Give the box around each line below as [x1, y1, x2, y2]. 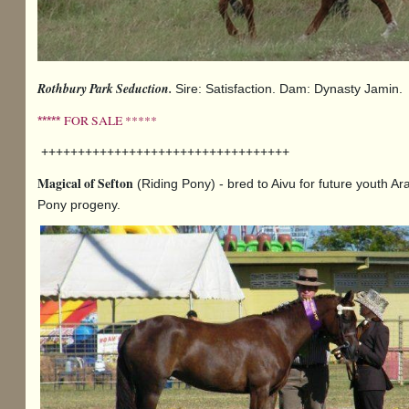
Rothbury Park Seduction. [37, 79, 173, 97]
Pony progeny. [37, 197, 125, 212]
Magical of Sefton [37, 173, 134, 193]
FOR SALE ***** [64, 110, 158, 129]
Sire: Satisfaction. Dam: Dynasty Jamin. [172, 81, 407, 96]
